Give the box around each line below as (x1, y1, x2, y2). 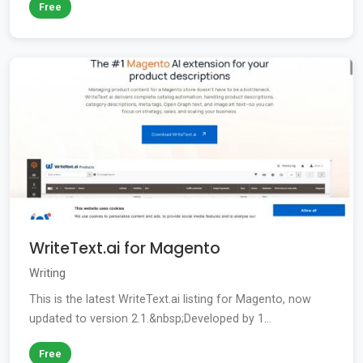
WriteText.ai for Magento (29, 237, 220, 260)
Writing (29, 267, 66, 281)
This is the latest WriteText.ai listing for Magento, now (29, 293, 311, 307)
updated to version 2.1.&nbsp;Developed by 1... (29, 312, 271, 327)
